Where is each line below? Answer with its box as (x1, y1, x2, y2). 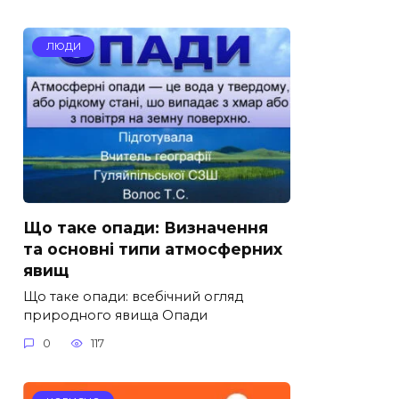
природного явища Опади (23, 306, 208, 323)
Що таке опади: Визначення (23, 217, 268, 237)
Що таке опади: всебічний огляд (23, 288, 243, 305)
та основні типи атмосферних (23, 239, 282, 258)
